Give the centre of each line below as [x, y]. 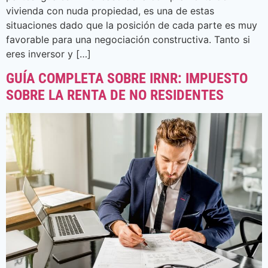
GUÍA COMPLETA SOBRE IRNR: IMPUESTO [127, 78]
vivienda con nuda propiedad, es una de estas [110, 11]
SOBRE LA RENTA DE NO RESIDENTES [115, 95]
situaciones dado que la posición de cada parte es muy [132, 25]
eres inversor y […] [48, 54]
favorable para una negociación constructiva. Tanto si [128, 40]
